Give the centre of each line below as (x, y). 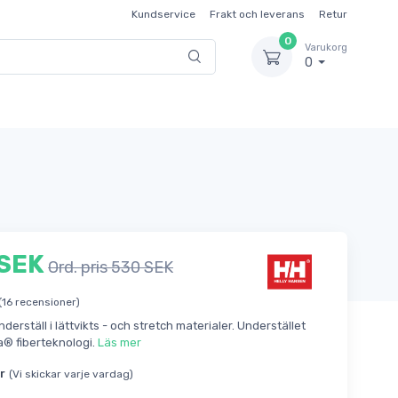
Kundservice (163, 14)
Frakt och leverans (257, 14)
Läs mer (119, 342)
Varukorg (326, 48)
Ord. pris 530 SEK (110, 267)
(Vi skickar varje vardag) (71, 374)
